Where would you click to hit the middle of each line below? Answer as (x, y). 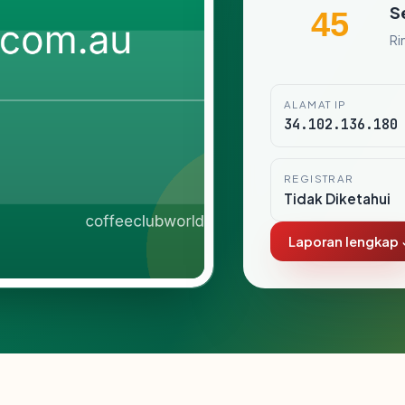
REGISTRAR (319, 179)
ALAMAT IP (316, 104)
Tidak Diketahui (337, 198)
